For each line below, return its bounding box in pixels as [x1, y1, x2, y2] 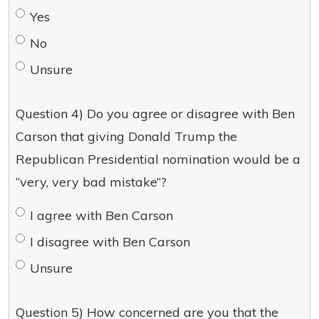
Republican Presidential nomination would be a [16, 151, 300, 167]
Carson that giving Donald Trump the [16, 128, 237, 145]
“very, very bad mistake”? [16, 174, 167, 190]
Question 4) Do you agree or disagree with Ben [16, 105, 295, 122]
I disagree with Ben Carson [30, 234, 190, 250]
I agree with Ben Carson [30, 207, 173, 224]
